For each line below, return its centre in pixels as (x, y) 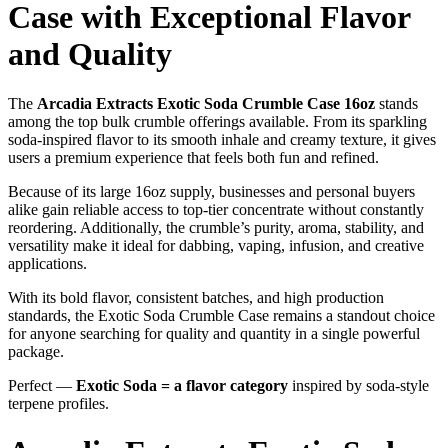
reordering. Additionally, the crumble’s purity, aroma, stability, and (216, 227)
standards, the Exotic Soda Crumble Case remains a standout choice (221, 315)
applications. (47, 263)
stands (396, 103)
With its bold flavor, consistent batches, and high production (196, 297)
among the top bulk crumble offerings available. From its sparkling (217, 121)
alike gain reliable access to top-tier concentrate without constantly (216, 209)
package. (36, 351)
